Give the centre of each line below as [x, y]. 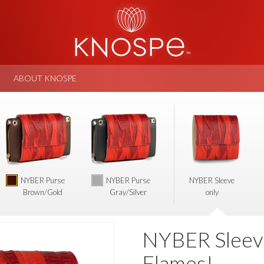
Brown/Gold [43, 192]
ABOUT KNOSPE [45, 78]
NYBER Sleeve [212, 180]
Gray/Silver [128, 192]
